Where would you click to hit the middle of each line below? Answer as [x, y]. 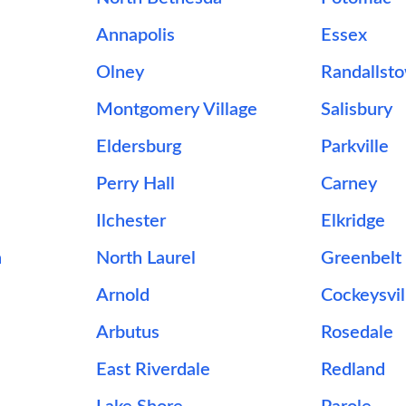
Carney [349, 184]
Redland [353, 370]
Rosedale [358, 333]
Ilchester [130, 221]
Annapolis [135, 35]
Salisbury [357, 110]
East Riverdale [153, 370]
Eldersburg [138, 147]
